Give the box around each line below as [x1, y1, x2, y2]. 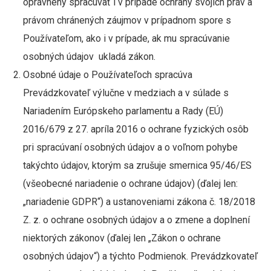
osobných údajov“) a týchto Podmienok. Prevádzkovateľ [22, 250, 258, 262]
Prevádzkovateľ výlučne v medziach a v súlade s [22, 87, 229, 99]
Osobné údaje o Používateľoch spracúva [22, 69, 192, 80]
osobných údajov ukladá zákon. [22, 51, 155, 62]
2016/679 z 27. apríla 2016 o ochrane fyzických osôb [22, 123, 249, 135]
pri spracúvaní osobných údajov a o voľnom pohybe [22, 142, 238, 153]
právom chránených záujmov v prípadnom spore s [22, 15, 231, 26]
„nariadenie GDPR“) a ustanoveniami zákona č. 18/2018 [22, 196, 255, 207]
